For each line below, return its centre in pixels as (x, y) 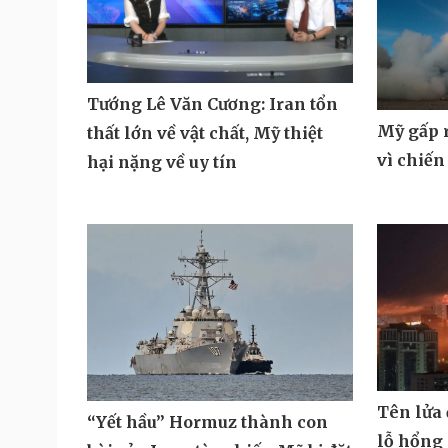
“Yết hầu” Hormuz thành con (207, 422)
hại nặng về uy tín (162, 161)
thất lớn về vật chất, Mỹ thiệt (205, 132)
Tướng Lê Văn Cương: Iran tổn (212, 103)
